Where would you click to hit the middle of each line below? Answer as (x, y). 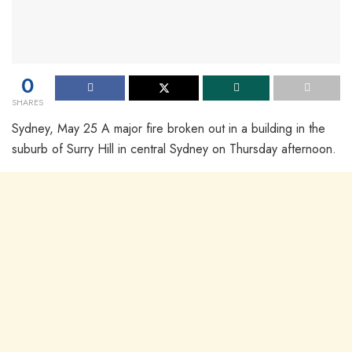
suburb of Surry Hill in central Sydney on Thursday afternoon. (174, 148)
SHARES (27, 102)
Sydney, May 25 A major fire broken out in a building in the (169, 128)
